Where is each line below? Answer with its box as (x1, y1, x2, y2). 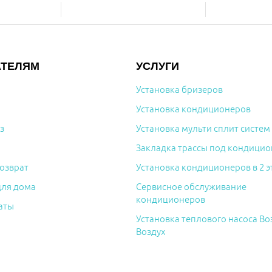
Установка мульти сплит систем (136, 123, 270, 135)
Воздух (136, 226, 165, 239)
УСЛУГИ (136, 60, 179, 72)
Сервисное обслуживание (136, 182, 246, 194)
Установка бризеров (136, 84, 223, 96)
